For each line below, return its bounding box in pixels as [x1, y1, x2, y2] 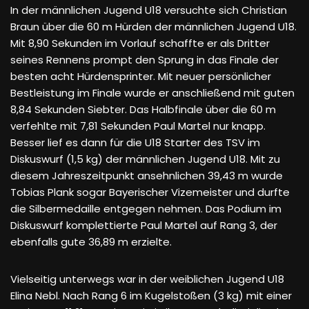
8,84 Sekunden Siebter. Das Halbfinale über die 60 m [10, 102, 276, 117]
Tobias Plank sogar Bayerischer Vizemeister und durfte [10, 185, 290, 199]
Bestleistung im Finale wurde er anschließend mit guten [10, 86, 295, 100]
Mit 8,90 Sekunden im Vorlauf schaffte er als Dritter [10, 36, 270, 50]
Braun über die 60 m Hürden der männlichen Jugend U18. [10, 19, 297, 34]
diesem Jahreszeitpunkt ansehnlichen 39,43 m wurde [10, 168, 283, 183]
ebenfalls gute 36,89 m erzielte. [10, 235, 172, 249]
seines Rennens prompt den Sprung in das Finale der [10, 52, 279, 67]
